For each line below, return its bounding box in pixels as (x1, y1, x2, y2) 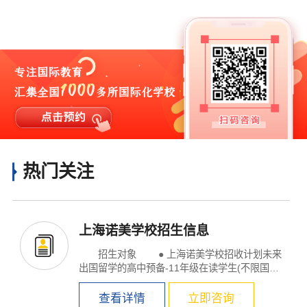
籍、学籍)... (79, 275, 130, 287)
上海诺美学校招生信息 (79, 223, 210, 238)
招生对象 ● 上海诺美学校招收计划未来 (79, 248, 140, 260)
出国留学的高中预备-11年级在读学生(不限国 (79, 262, 270, 273)
